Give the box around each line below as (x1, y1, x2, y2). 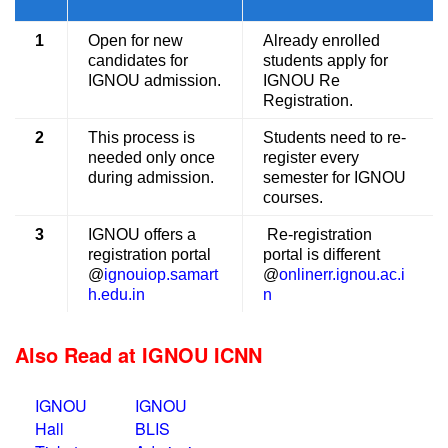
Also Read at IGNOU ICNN (15, 339, 262, 369)
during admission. (88, 168, 214, 186)
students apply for (263, 51, 388, 69)
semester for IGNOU (263, 168, 406, 186)
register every (263, 148, 359, 166)
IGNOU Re (263, 71, 340, 89)
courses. (263, 188, 323, 206)
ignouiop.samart (104, 265, 218, 283)
